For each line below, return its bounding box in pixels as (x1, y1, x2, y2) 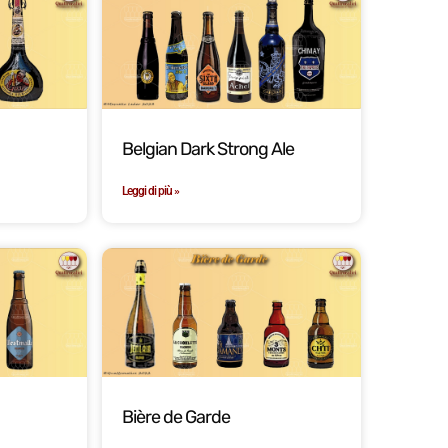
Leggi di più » (121, 183, 179, 198)
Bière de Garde (121, 406, 230, 429)
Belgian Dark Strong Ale (121, 137, 294, 160)
